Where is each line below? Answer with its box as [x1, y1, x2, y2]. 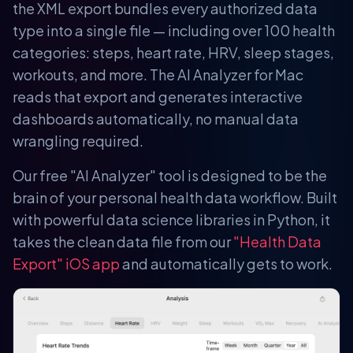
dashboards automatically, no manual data [13, 109, 299, 128]
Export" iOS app [13, 254, 120, 273]
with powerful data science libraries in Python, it [13, 210, 330, 229]
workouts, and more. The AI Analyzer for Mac [13, 65, 303, 84]
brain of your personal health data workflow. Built [13, 188, 337, 206]
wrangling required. [13, 131, 143, 150]
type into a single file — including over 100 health [13, 20, 335, 39]
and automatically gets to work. [120, 254, 333, 273]
